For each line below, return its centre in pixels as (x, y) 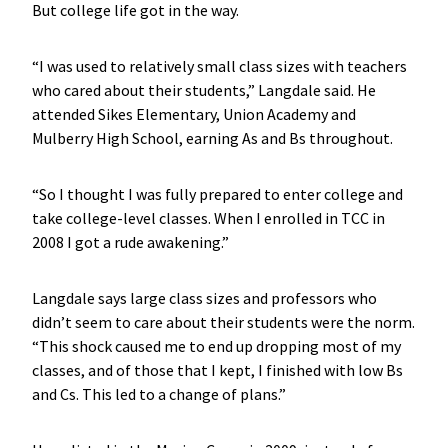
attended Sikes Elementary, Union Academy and (193, 113)
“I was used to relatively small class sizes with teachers (219, 65)
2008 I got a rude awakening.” (130, 241)
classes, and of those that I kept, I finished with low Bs (217, 369)
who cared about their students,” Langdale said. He (203, 89)
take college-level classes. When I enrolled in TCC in (208, 217)
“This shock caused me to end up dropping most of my (216, 345)
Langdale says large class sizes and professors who (204, 297)
